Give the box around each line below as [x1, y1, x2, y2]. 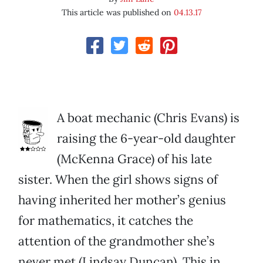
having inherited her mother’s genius [18, 192, 226, 208]
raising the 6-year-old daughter [57, 130, 235, 147]
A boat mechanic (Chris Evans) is [57, 110, 240, 126]
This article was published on [62, 7, 174, 18]
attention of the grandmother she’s [18, 233, 215, 249]
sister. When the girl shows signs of [18, 171, 218, 188]
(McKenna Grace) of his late [57, 151, 212, 167]
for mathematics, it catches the [18, 213, 193, 229]
